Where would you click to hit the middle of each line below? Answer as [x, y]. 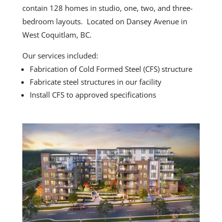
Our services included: [60, 55]
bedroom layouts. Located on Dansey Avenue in [105, 21]
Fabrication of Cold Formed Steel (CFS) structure [111, 69]
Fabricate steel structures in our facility [95, 82]
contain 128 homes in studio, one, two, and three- [107, 8]
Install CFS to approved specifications [93, 95]
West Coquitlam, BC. [59, 35]
